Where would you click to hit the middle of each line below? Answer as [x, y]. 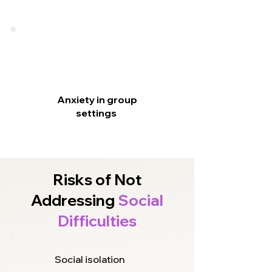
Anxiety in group [97, 100]
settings [97, 113]
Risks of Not [97, 179]
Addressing [74, 200]
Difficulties [97, 221]
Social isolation [90, 259]
